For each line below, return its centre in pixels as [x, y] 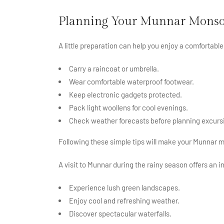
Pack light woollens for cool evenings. [128, 107]
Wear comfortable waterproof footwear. [131, 81]
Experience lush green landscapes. [124, 187]
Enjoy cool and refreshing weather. [124, 200]
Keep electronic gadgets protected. [125, 94]
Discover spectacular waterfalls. [120, 213]
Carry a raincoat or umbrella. [114, 68]
